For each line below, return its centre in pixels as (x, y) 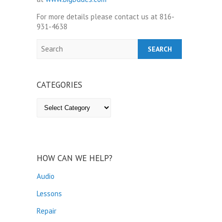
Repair (47, 211)
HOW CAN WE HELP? (75, 158)
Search (48, 44)
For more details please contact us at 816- (106, 16)
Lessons (49, 193)
